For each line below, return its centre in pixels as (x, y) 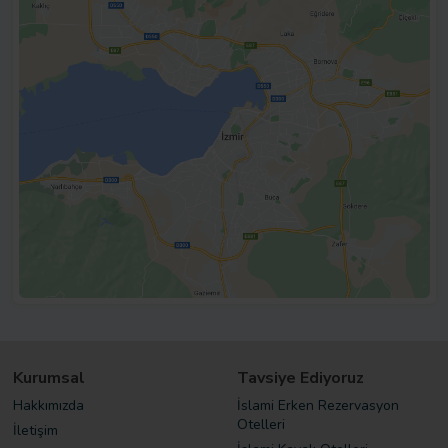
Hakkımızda (48, 406)
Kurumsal (48, 378)
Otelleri (260, 425)
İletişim (35, 431)
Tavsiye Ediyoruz (300, 378)
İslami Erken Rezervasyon (317, 406)
